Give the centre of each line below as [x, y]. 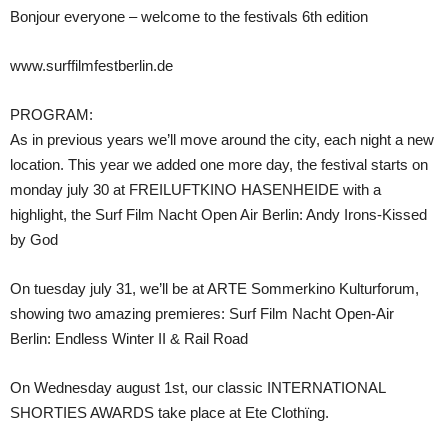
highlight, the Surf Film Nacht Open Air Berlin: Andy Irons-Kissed [218, 215]
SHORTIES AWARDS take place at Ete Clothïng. [169, 413]
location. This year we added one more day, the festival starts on [219, 165]
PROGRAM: [51, 115]
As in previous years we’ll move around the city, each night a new [222, 140]
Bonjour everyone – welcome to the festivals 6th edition [189, 17]
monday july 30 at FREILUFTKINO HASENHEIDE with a [195, 190]
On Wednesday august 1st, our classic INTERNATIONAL [197, 388]
